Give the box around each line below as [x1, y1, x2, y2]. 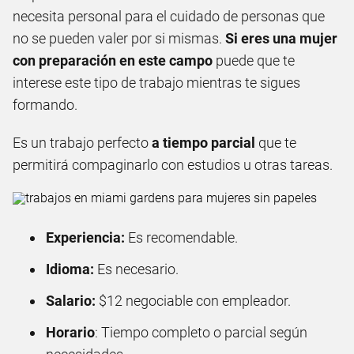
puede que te [216, 51, 295, 69]
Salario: [46, 292, 96, 309]
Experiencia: [46, 228, 125, 246]
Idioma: [46, 260, 94, 277]
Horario [46, 323, 95, 341]
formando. [13, 96, 77, 113]
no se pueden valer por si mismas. [13, 29, 225, 47]
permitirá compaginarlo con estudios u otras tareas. [13, 156, 333, 173]
